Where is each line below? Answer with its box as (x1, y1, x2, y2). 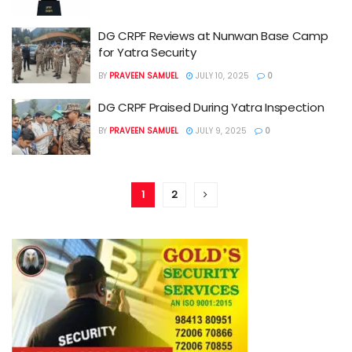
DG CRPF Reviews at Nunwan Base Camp (98, 27, 328, 44)
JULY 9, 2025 (193, 124, 247, 137)
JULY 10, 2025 (193, 69, 249, 82)
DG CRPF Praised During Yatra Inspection (98, 98, 324, 115)
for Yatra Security (98, 43, 196, 60)
